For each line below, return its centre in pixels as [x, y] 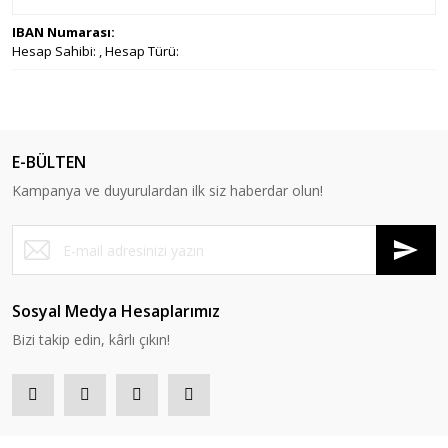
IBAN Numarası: [63, 32]
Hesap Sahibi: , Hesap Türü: [95, 51]
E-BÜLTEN [49, 162]
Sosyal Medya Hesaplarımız [116, 311]
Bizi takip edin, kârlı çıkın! [91, 339]
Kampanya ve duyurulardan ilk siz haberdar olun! [167, 190]
